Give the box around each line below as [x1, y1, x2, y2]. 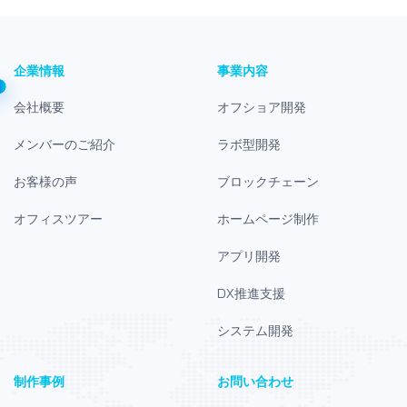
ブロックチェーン [217, 173, 319, 190]
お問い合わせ [217, 372, 293, 390]
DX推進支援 [217, 284, 285, 302]
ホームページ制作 [217, 210, 319, 227]
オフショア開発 [217, 98, 306, 115]
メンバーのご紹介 [14, 135, 115, 153]
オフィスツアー [14, 210, 103, 227]
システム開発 [217, 322, 293, 339]
